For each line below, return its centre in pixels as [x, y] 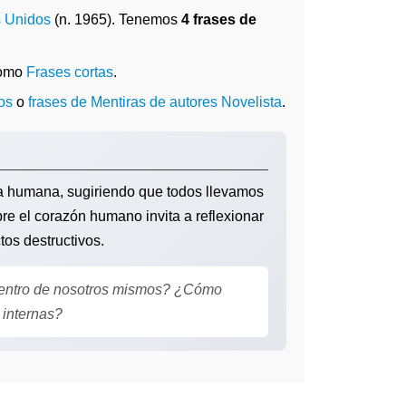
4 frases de [219, 19]
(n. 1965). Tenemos [116, 19]
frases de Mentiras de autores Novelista [155, 102]
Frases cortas [70, 72]
